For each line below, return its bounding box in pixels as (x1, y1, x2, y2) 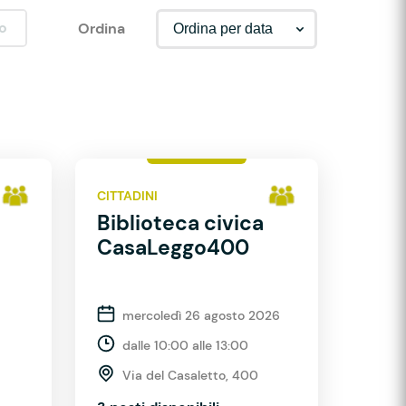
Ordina (77, 19, 125, 38)
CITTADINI (97, 187, 158, 204)
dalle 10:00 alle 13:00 (122, 337, 248, 353)
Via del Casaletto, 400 (122, 367, 258, 383)
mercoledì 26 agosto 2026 (122, 307, 280, 324)
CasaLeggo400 (97, 234, 249, 261)
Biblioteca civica (97, 209, 264, 237)
